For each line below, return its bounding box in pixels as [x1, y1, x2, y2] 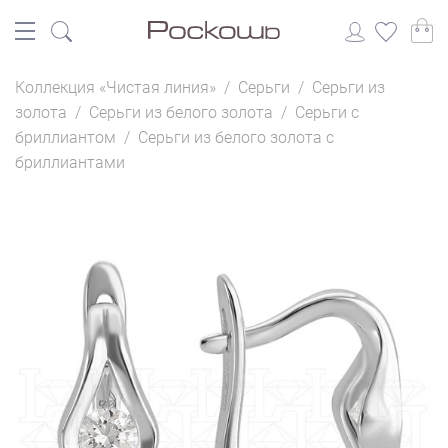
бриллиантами [15, 153, 125, 172]
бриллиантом [15, 128, 116, 147]
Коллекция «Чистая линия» [15, 78, 216, 97]
